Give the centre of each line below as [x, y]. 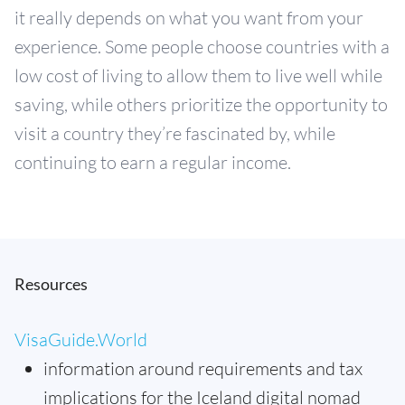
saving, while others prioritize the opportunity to [201, 105]
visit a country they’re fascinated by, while [175, 134]
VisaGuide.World [81, 340]
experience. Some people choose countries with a [202, 47]
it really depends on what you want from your [189, 18]
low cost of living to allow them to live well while [198, 76]
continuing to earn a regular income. [153, 163]
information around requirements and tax [203, 369]
